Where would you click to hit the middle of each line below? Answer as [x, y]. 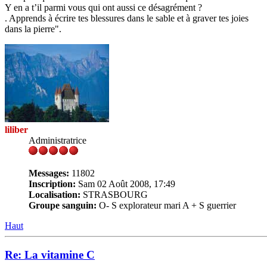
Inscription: [52, 184]
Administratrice [58, 141]
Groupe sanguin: [63, 206]
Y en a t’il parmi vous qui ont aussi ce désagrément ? [103, 8]
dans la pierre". [33, 29]
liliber [16, 130]
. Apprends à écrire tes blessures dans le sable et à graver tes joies [127, 18]
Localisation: [55, 195]
